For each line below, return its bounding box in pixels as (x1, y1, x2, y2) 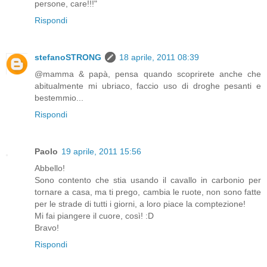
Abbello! (35, 163, 65, 173)
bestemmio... (35, 93, 83, 103)
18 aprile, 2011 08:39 (119, 52, 199, 63)
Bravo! (35, 223, 59, 233)
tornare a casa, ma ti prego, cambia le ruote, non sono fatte (35, 187, 261, 197)
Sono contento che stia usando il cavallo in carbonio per (35, 175, 261, 185)
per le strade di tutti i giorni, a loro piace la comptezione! (35, 199, 246, 209)
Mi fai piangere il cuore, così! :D (35, 211, 154, 221)
